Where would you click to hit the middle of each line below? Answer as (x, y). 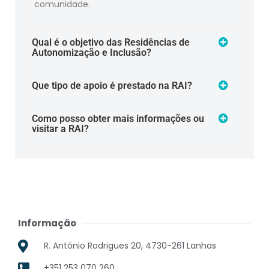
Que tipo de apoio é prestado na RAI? (112, 85)
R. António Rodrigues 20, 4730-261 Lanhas (130, 246)
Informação (47, 223)
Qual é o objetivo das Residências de (111, 42)
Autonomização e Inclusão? (92, 52)
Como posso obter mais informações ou (118, 118)
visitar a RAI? (60, 128)
